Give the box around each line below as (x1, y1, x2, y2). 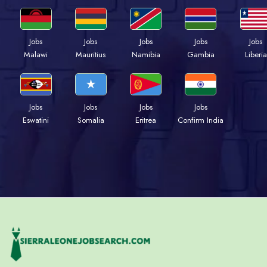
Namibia (131, 49, 160, 61)
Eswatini (23, 114, 49, 126)
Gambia (187, 49, 215, 61)
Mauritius (76, 49, 106, 61)
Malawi (24, 49, 48, 61)
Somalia (77, 114, 104, 126)
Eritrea (135, 114, 157, 126)
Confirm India (178, 114, 224, 126)
